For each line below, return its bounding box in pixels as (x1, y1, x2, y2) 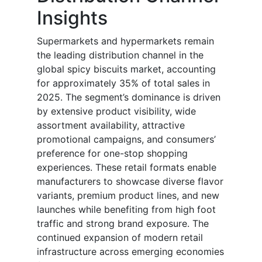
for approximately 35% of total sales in (37, 77, 210, 89)
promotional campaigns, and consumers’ (37, 133, 216, 146)
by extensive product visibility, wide (37, 105, 196, 118)
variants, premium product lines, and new (37, 189, 219, 202)
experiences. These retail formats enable (37, 161, 216, 174)
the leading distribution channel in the (37, 49, 204, 61)
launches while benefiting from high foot (37, 204, 216, 216)
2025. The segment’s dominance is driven (37, 91, 220, 104)
